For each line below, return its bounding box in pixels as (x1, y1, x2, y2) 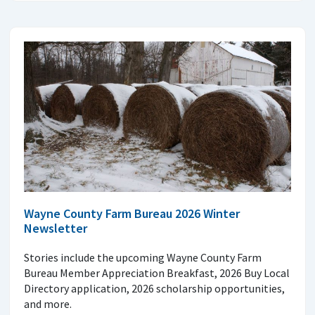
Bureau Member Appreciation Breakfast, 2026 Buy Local (24, 265, 290, 280)
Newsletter (24, 219, 87, 236)
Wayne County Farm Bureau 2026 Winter (24, 205, 240, 221)
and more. (24, 296, 72, 311)
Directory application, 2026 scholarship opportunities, (24, 281, 285, 295)
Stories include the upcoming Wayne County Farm (24, 250, 262, 264)
